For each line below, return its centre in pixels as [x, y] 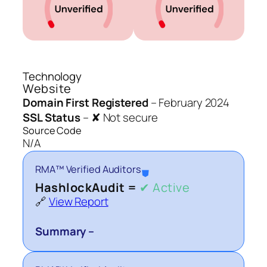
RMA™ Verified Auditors [88, 170]
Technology [52, 77]
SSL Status [52, 118]
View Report [78, 202]
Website [47, 89]
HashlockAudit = [87, 188]
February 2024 [194, 103]
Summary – [65, 232]
